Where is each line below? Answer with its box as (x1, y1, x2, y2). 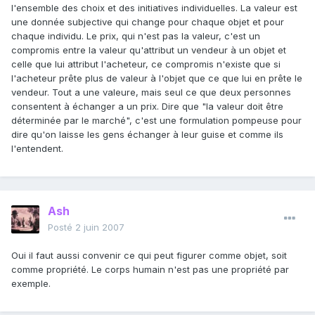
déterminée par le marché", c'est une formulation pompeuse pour (11, 115, 302, 127)
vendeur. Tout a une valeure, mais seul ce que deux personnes (11, 86, 291, 98)
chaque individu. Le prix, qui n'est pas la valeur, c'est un (11, 30, 260, 42)
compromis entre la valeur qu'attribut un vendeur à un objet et (11, 44, 286, 56)
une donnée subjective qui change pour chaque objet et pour (11, 16, 284, 28)
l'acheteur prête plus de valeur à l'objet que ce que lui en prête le (11, 72, 302, 84)
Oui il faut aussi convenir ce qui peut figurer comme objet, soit (11, 250, 287, 262)
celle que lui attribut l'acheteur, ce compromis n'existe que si (11, 58, 281, 70)
